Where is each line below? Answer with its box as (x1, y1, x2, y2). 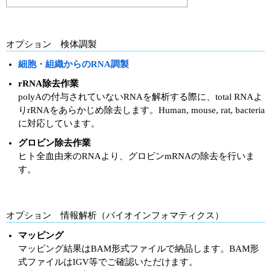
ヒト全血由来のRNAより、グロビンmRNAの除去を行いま (18, 151, 255, 161)
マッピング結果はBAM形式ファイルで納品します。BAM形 (18, 243, 259, 253)
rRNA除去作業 (18, 78, 79, 88)
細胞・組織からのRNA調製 (18, 59, 129, 69)
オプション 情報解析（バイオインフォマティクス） (6, 210, 224, 220)
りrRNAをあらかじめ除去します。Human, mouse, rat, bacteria (18, 105, 265, 115)
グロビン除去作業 (18, 137, 91, 148)
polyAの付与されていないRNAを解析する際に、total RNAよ (18, 91, 263, 102)
